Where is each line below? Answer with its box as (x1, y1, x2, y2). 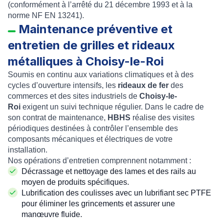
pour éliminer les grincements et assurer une (22, 199, 175, 208)
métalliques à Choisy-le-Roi (8, 54, 167, 68)
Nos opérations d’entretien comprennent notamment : (8, 156, 191, 165)
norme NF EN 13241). (8, 11, 84, 20)
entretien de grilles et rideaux (8, 38, 175, 52)
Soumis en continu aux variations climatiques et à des (8, 70, 194, 79)
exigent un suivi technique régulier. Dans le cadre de (22, 103, 204, 111)
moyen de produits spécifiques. (22, 178, 129, 186)
